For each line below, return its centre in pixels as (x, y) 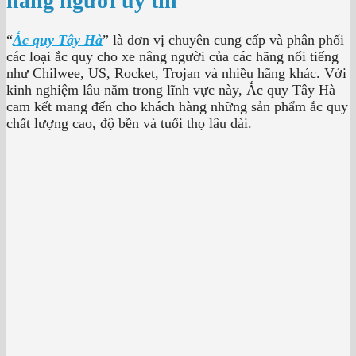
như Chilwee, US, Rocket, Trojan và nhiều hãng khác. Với (176, 73)
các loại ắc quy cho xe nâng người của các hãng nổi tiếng (172, 56)
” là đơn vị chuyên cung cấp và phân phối (223, 39)
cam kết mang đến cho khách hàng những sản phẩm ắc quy (177, 106)
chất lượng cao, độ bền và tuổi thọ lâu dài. (129, 123)
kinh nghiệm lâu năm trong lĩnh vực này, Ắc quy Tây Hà (171, 89)
